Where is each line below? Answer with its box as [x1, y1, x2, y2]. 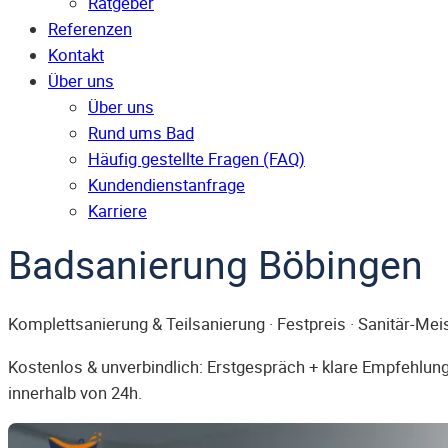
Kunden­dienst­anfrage [88, 174, 245, 197]
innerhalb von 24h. [8, 381, 142, 404]
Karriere [88, 200, 147, 223]
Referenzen [48, 18, 132, 41]
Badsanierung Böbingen [8, 238, 423, 291]
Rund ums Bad [88, 122, 194, 145]
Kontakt [48, 44, 104, 67]
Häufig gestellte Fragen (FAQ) [88, 148, 305, 171]
